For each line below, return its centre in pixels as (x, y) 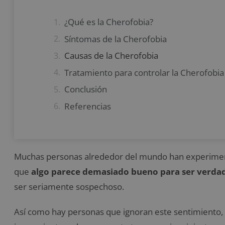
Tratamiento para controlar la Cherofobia (144, 72)
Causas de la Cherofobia (111, 56)
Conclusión (86, 89)
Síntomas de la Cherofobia (116, 39)
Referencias (88, 106)
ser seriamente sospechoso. (69, 187)
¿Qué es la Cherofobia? (109, 22)
